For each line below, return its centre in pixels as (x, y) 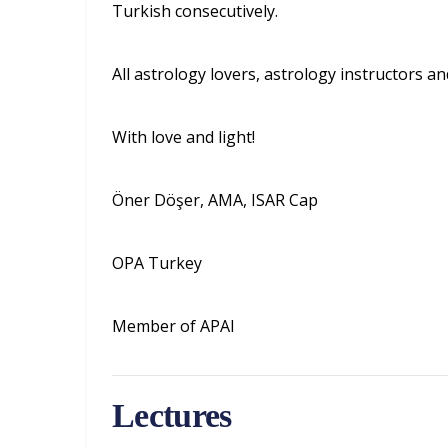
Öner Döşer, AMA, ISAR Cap (215, 199)
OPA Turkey (157, 262)
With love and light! (183, 136)
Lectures (172, 415)
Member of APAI (173, 325)
